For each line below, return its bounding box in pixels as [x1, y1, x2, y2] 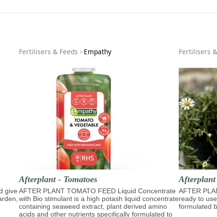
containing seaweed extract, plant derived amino [19, 202, 167, 210]
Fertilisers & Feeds [19, 47, 78, 57]
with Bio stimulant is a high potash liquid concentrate [19, 194, 179, 202]
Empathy [84, 47, 111, 57]
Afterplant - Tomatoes [19, 174, 97, 184]
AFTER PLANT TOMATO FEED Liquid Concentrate [19, 186, 176, 195]
